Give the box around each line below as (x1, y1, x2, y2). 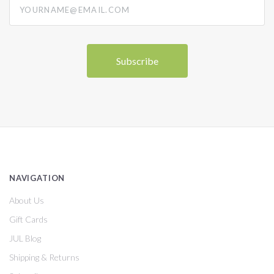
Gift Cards (9, 214, 48, 225)
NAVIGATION (9, 173, 65, 183)
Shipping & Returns (9, 252, 80, 263)
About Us (9, 195, 44, 206)
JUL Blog (9, 233, 41, 244)
